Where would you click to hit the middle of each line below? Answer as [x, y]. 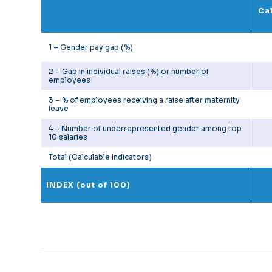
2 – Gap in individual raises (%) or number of [129, 72]
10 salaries [68, 137]
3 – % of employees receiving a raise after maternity [144, 100]
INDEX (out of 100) [88, 185]
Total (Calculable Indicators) [100, 157]
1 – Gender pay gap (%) [91, 47]
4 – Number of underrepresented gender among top [145, 129]
